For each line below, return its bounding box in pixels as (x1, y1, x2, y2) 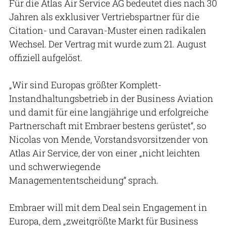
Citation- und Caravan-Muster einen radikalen (9, 24, 206, 36)
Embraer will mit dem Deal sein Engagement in (9, 201, 207, 213)
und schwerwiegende (9, 160, 100, 173)
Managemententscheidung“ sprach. (9, 174, 158, 186)
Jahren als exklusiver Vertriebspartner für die (9, 10, 199, 23)
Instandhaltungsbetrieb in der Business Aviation (9, 92, 213, 104)
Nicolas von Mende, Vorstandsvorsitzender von (9, 133, 208, 145)
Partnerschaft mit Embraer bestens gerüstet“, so (9, 119, 206, 132)
